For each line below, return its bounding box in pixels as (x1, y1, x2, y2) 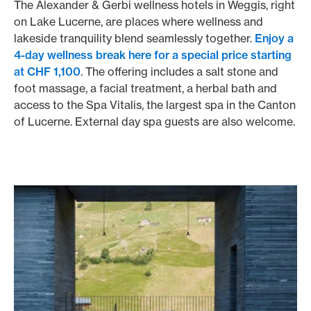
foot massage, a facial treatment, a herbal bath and (14, 81, 277, 95)
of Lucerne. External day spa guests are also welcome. (14, 115, 295, 128)
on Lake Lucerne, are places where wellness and (14, 15, 263, 28)
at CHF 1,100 (14, 65, 81, 78)
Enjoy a (255, 31, 294, 45)
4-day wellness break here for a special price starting (14, 48, 292, 62)
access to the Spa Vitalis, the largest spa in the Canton (14, 98, 296, 112)
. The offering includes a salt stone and (81, 65, 278, 78)
